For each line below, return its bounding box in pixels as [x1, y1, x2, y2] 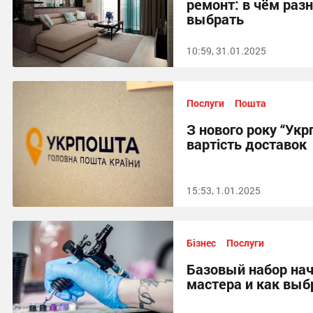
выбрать [187, 10, 244, 28]
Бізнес [187, 236, 216, 249]
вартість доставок [187, 135, 307, 153]
